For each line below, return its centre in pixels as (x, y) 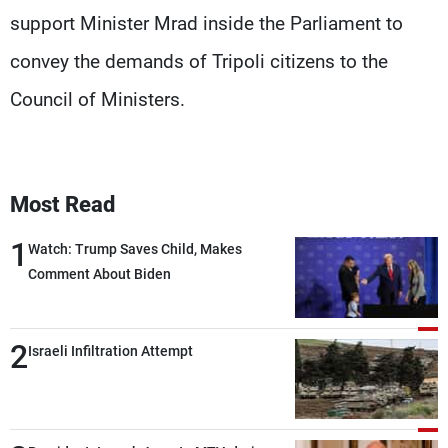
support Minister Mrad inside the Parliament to (206, 23)
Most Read (62, 204)
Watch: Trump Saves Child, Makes (135, 248)
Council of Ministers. (97, 99)
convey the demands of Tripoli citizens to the (199, 61)
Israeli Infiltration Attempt (110, 350)
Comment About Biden (99, 273)
